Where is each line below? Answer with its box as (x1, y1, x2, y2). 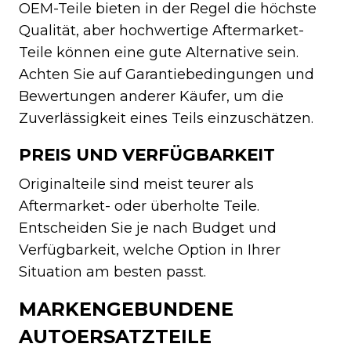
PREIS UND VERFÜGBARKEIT (19, 143, 275, 165)
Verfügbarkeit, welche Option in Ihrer (19, 241, 280, 259)
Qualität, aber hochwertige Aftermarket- (19, 21, 304, 39)
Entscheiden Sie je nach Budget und (19, 219, 277, 237)
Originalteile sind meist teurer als (19, 175, 254, 193)
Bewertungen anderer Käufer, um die (19, 87, 284, 105)
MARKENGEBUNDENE (19, 297, 233, 320)
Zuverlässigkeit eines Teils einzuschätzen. (19, 109, 313, 127)
